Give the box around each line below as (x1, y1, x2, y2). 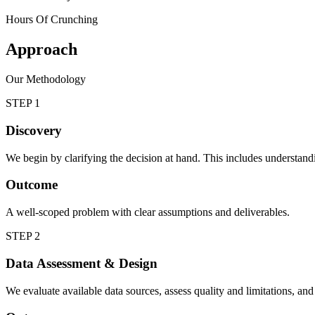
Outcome (6, 177, 58, 193)
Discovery (6, 122, 62, 138)
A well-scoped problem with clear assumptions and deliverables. (6, 206, 290, 219)
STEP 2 (6, 230, 40, 243)
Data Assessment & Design (6, 255, 157, 271)
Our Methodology (6, 73, 86, 86)
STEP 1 (6, 97, 40, 110)
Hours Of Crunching (6, 13, 98, 26)
